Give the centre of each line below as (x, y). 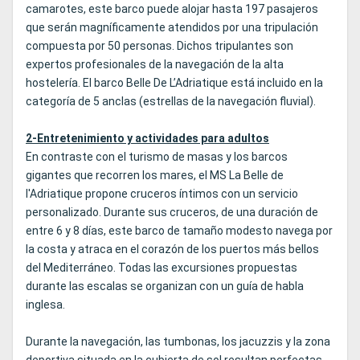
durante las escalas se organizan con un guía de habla (165, 286)
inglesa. (45, 305)
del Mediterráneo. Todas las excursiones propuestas (162, 268)
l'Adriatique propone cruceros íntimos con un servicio (162, 194)
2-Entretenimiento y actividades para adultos (147, 139)
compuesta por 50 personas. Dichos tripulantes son (160, 46)
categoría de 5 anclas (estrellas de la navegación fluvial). (171, 102)
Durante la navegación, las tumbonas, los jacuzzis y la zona (178, 342)
